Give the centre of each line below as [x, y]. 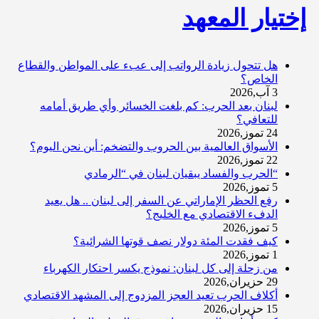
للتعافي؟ [257, 120]
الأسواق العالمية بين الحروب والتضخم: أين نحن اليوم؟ [154, 147]
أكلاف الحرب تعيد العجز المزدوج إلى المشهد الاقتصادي [151, 296]
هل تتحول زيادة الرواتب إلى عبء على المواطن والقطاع [148, 66]
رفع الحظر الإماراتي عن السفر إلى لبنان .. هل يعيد [161, 201]
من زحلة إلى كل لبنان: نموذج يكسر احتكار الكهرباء [161, 268]
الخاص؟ [259, 79]
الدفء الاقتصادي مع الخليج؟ [212, 214]
